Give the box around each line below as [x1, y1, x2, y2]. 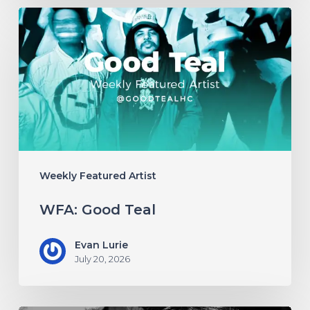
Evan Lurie [74, 238, 128, 251]
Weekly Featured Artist [39, 169, 156, 182]
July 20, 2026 [74, 253, 130, 264]
